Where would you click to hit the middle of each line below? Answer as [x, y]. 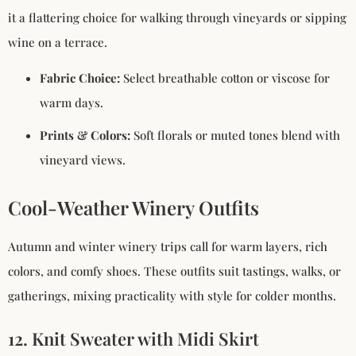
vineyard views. [83, 160]
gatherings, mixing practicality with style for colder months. [172, 296]
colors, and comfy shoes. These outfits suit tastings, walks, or [174, 271]
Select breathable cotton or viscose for [225, 78]
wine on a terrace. [58, 42]
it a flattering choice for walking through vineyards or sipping [177, 17]
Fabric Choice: [80, 78]
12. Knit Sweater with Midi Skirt [133, 339]
